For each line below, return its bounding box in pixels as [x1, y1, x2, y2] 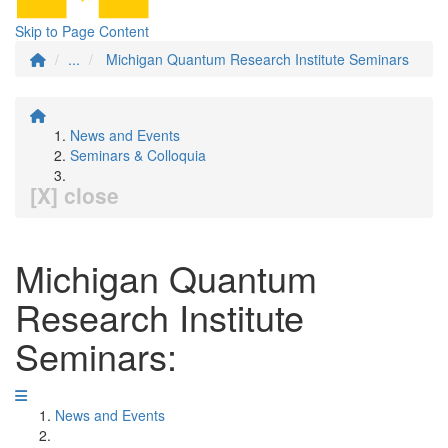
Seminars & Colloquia [70, 145, 206, 165]
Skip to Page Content [15, 21, 149, 41]
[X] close [30, 180, 119, 210]
